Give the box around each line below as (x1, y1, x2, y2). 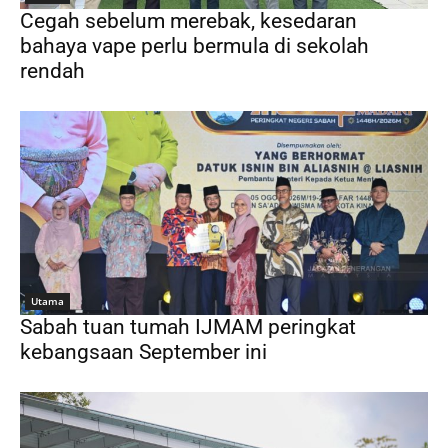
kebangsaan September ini (20, 339, 267, 364)
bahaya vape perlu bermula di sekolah (20, 33, 369, 58)
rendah (20, 58, 85, 83)
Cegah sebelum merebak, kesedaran (20, 8, 357, 33)
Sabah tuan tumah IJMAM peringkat (20, 314, 356, 339)
